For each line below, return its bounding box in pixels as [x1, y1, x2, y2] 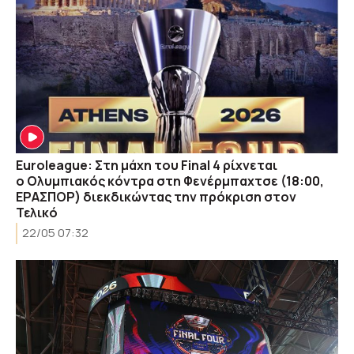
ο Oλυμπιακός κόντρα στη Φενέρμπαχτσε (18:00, [16, 172, 324, 190]
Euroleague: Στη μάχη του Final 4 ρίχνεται [16, 156, 277, 174]
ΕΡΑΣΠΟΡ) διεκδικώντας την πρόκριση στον [16, 188, 296, 205]
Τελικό [16, 204, 58, 221]
